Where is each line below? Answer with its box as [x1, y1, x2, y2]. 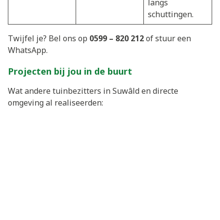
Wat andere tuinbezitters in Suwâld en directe [8, 85, 178, 97]
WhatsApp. [8, 45, 48, 56]
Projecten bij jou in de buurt [8, 65, 132, 78]
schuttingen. [148, 9, 193, 20]
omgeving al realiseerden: [8, 97, 103, 109]
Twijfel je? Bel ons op [8, 33, 89, 44]
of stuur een [144, 33, 191, 44]
